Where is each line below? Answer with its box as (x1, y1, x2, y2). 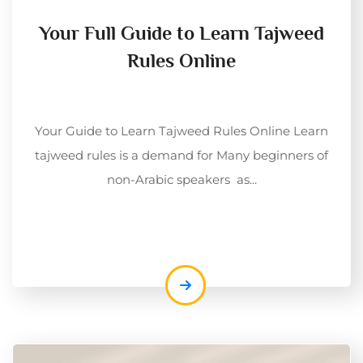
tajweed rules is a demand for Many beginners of (35, 147, 328, 163)
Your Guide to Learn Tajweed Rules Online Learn (35, 122, 328, 139)
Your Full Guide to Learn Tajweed (39, 21, 324, 44)
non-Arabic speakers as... (106, 171, 257, 187)
